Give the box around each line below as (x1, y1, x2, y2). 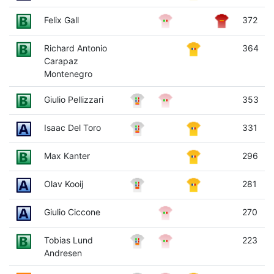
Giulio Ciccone (43, 206, 100, 217)
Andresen (43, 247, 82, 258)
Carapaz (43, 55, 78, 66)
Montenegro (43, 68, 92, 79)
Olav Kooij (43, 178, 83, 189)
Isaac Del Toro (43, 122, 101, 133)
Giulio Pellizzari (43, 94, 103, 105)
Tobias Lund (43, 234, 93, 245)
